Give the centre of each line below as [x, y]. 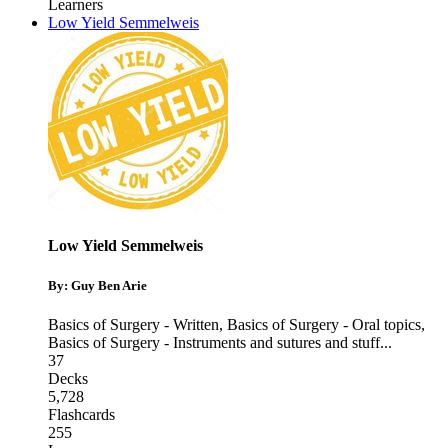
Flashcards [81, 414]
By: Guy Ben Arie [97, 285]
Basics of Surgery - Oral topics [324, 324]
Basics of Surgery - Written [133, 324]
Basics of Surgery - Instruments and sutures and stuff [214, 342]
